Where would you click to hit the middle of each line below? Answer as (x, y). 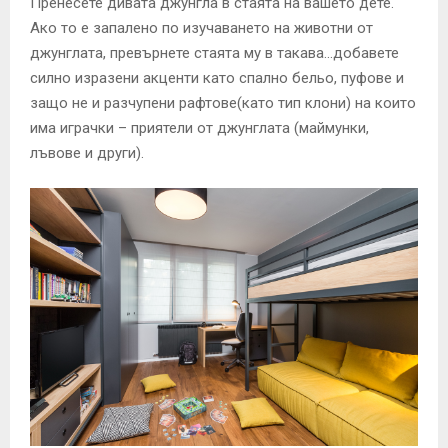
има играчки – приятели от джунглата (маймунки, (199, 127)
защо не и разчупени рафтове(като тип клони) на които (223, 102)
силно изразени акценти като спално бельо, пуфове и (217, 77)
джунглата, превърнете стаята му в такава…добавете (214, 52)
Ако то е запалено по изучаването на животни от (201, 27)
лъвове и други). (87, 152)
